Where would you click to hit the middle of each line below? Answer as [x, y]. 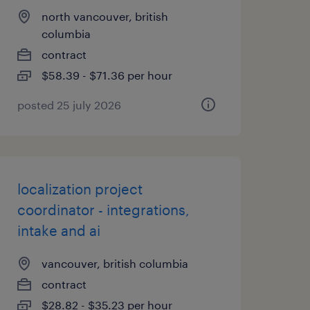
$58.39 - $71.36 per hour [107, 75]
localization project [80, 189]
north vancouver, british [104, 16]
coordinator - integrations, [103, 210]
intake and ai [58, 230]
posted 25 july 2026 [69, 105]
